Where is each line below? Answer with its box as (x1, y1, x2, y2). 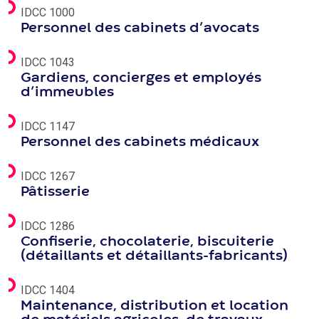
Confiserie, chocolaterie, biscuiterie (21, 236, 274, 248)
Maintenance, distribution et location (21, 300, 288, 312)
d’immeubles (21, 86, 114, 98)
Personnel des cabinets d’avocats (21, 22, 259, 34)
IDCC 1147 (21, 120, 75, 133)
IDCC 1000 (21, 6, 75, 19)
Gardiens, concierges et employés (21, 72, 261, 84)
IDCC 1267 (21, 169, 75, 183)
